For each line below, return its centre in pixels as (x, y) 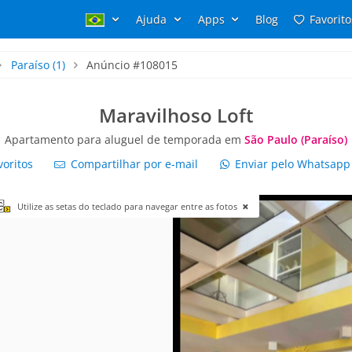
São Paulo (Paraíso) (296, 139)
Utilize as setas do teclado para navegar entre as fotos (128, 206)
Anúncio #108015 (132, 65)
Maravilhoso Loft (176, 115)
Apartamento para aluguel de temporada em (125, 139)
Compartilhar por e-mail (132, 164)
